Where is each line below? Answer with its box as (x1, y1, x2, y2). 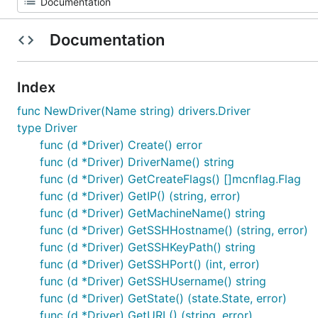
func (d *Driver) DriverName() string (40, 155, 234, 169)
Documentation (45, 31, 168, 49)
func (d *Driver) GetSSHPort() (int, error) (40, 257, 260, 271)
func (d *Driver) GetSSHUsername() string (40, 274, 266, 288)
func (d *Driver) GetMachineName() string (40, 206, 265, 220)
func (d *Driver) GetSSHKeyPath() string (40, 240, 256, 254)
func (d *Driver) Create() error (40, 138, 202, 152)
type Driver (17, 121, 77, 135)
